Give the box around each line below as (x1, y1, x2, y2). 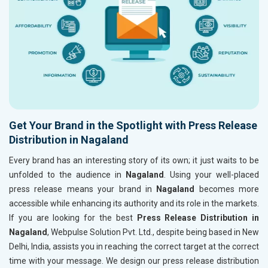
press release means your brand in (9, 184, 157, 194)
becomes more (194, 184, 259, 194)
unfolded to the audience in (9, 170, 126, 180)
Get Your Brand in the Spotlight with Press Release (9, 119, 257, 132)
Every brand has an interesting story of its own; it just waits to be (9, 156, 259, 166)
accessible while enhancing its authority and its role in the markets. (9, 199, 259, 209)
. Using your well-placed (164, 170, 259, 180)
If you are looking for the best (9, 213, 137, 223)
